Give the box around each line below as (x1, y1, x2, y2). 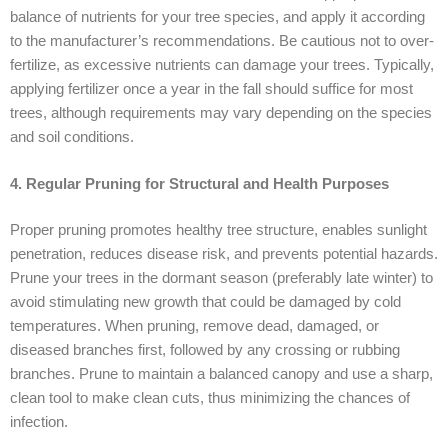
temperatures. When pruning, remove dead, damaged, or (10, 318, 379, 335)
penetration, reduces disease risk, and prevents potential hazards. (10, 246, 438, 263)
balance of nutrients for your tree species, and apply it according (10, 9, 425, 25)
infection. (10, 414, 68, 431)
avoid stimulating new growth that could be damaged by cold (10, 294, 401, 311)
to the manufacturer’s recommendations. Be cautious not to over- (10, 33, 434, 49)
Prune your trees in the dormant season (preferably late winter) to (10, 270, 433, 287)
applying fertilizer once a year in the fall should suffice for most (10, 81, 413, 97)
